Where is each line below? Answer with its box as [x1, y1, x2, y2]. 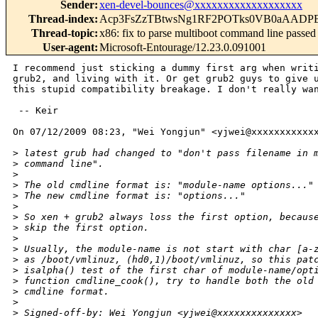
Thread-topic [31, 27, 94, 40]
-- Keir [13, 105, 58, 116]
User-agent [43, 41, 94, 54]
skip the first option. [18, 222, 149, 234]
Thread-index [28, 13, 94, 26]
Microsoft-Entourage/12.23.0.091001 [99, 41, 266, 54]
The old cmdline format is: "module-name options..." [18, 180, 314, 191]
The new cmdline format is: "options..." [18, 190, 246, 202]
